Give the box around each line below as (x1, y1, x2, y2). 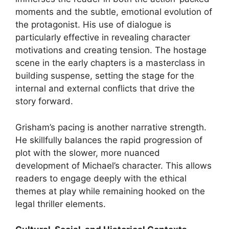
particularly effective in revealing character (15, 32, 190, 42)
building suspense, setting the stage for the (15, 71, 194, 81)
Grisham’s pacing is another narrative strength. (15, 122, 207, 132)
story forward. (15, 96, 73, 106)
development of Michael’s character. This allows (15, 160, 212, 171)
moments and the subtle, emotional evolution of (15, 7, 212, 17)
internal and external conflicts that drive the (15, 83, 195, 94)
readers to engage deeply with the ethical (15, 173, 187, 184)
